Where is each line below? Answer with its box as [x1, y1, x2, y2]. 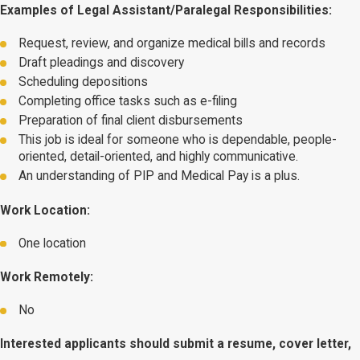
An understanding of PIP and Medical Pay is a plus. [18, 169, 301, 184]
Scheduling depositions [18, 75, 149, 90]
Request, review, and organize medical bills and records [18, 35, 326, 51]
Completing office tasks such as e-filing [18, 94, 238, 109]
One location [18, 235, 87, 251]
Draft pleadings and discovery [18, 55, 185, 70]
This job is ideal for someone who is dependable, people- [18, 133, 337, 148]
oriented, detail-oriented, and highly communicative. [18, 149, 299, 165]
